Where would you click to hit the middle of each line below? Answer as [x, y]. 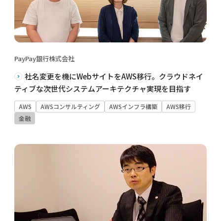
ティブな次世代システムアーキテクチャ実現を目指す [102, 89]
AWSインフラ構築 [133, 107]
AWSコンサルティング [70, 107]
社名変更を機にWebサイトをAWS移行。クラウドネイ [114, 76]
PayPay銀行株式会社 [44, 59]
